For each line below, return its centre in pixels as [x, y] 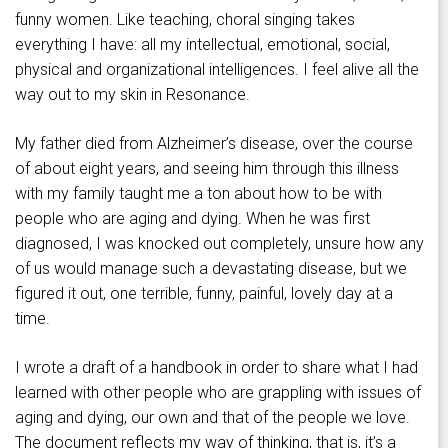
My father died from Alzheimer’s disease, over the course [214, 144]
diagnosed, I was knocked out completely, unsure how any [219, 244]
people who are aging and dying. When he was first [192, 219]
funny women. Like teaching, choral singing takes [185, 20]
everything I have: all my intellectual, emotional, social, [202, 45]
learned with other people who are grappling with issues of [218, 393]
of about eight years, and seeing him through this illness [207, 169]
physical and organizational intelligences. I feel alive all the [217, 70]
